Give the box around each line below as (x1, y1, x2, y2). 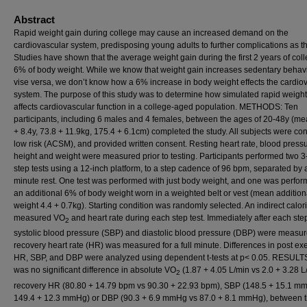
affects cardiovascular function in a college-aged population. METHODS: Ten (14, 102, 298, 112)
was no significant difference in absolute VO (14, 265, 176, 275)
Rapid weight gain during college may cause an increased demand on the (14, 28, 288, 38)
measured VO (14, 213, 65, 223)
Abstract (14, 14, 55, 25)
